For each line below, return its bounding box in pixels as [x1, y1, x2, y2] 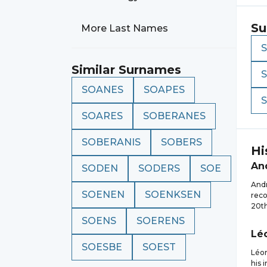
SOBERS [161, 136, 202, 148]
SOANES [82, 84, 123, 95]
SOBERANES [143, 110, 206, 122]
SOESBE [82, 241, 122, 253]
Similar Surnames [72, 63, 181, 77]
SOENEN [82, 189, 125, 200]
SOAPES [144, 84, 185, 95]
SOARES [82, 110, 123, 122]
